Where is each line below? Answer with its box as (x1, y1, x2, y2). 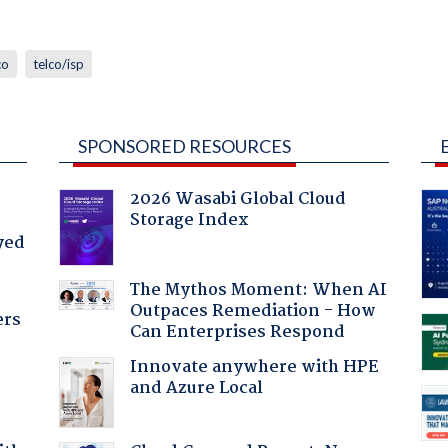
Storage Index (129, 206, 249, 234)
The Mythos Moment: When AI (129, 276, 387, 304)
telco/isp (32, 55, 84, 72)
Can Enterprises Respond (129, 318, 345, 346)
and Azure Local (129, 374, 263, 402)
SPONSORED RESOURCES (77, 134, 291, 157)
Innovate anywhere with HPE (129, 353, 379, 381)
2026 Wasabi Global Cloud (129, 185, 346, 213)
